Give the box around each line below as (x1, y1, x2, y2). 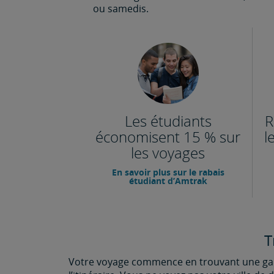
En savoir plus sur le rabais (111, 166, 224, 178)
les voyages (131, 143, 205, 163)
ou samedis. (93, 2, 149, 15)
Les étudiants (124, 111, 212, 131)
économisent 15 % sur (95, 127, 240, 147)
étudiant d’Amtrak (128, 175, 207, 187)
